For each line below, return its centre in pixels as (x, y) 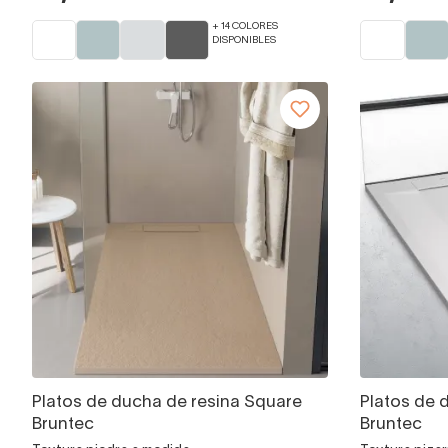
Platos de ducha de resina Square (167, 403)
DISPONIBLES (243, 40)
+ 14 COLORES (244, 27)
